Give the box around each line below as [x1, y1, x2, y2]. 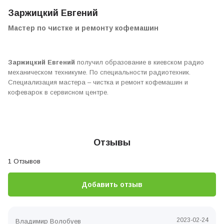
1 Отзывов [8, 157, 40, 165]
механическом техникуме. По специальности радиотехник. [8, 68, 190, 76]
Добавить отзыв [81, 180, 142, 188]
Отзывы [93, 137, 130, 147]
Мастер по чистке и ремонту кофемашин [8, 24, 158, 32]
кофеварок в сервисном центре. [8, 88, 108, 96]
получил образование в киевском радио [75, 58, 204, 66]
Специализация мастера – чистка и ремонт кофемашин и [8, 78, 188, 86]
